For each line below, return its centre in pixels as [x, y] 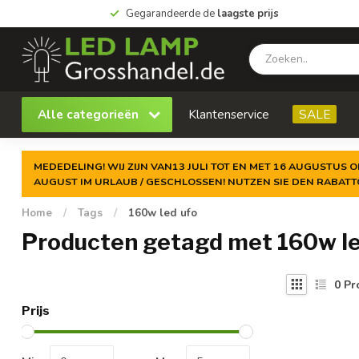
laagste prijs [248, 14]
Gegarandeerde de [171, 14]
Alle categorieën [90, 114]
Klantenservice [229, 114]
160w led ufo [163, 213]
